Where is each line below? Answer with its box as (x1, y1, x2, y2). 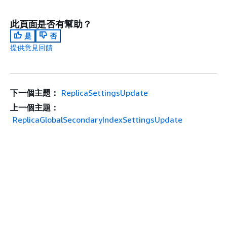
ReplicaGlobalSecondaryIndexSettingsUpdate (13, 115, 182, 125)
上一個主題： (10, 102, 59, 113)
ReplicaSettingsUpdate (61, 88, 148, 98)
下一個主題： (10, 88, 59, 98)
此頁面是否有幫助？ (10, 18, 92, 30)
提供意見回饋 (10, 43, 53, 52)
